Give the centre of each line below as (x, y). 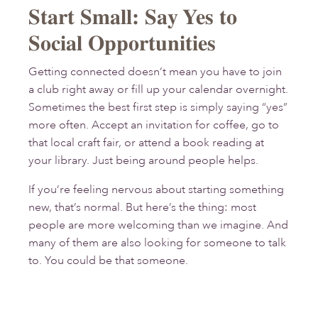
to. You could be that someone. (108, 261)
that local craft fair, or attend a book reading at (146, 143)
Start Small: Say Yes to (133, 17)
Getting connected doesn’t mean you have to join (155, 72)
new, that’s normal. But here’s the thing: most (142, 208)
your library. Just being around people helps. (143, 161)
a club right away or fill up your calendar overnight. (158, 90)
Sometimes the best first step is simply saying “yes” (158, 108)
